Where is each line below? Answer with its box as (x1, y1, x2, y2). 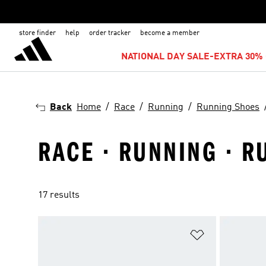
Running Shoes (197, 103, 259, 112)
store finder (19, 30, 56, 37)
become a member (140, 30, 199, 37)
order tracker (89, 30, 131, 37)
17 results (38, 191, 80, 200)
